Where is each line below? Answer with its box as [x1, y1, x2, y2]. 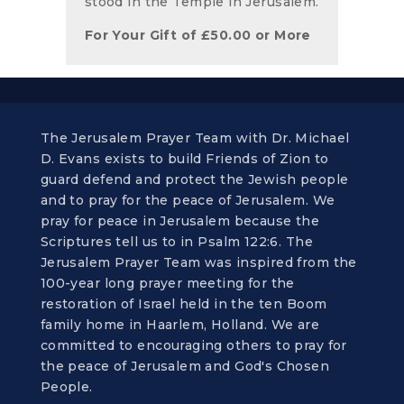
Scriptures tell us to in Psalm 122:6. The [40, 233, 314, 250]
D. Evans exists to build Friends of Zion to [40, 150, 329, 167]
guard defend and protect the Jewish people [40, 170, 349, 188]
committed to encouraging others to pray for [40, 336, 347, 353]
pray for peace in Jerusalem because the [40, 212, 320, 229]
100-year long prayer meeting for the [40, 274, 295, 291]
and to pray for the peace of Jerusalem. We [40, 191, 335, 208]
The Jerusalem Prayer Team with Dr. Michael [40, 129, 350, 146]
